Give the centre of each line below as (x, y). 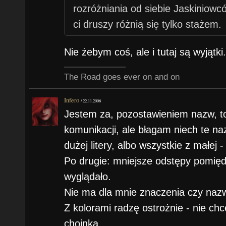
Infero (72, 100)
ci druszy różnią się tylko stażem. (147, 24)
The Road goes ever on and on (122, 77)
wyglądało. (88, 177)
